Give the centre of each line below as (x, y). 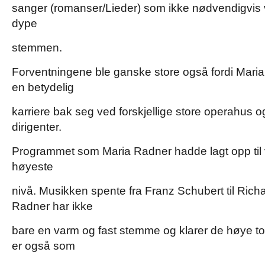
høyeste (33, 167)
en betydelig (43, 87)
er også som (43, 246)
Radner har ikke (52, 206)
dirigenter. (37, 127)
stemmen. (37, 48)
